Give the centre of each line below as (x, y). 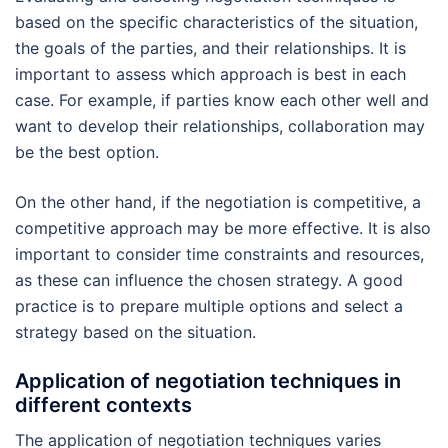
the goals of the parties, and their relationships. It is (210, 48)
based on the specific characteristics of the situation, (216, 22)
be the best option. (87, 152)
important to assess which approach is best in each (210, 74)
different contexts (103, 405)
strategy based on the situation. (135, 332)
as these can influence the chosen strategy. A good (209, 280)
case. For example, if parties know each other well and (222, 100)
